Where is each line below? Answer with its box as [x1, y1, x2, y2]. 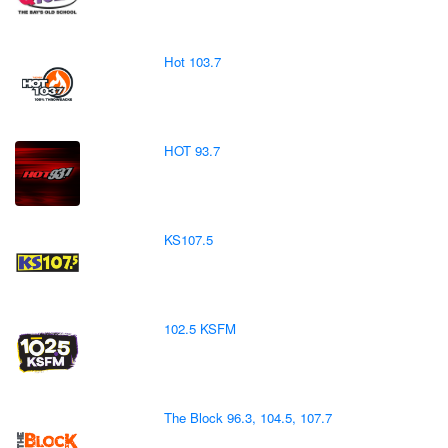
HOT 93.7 [164, 140, 221, 160]
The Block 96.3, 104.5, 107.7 [164, 407, 333, 427]
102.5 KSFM [164, 318, 237, 338]
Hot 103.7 [164, 51, 222, 71]
